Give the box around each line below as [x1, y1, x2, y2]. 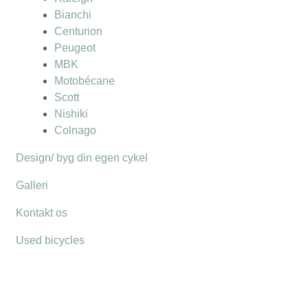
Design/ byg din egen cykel [16, 151, 148, 164]
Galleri [16, 179, 48, 191]
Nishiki [54, 107, 88, 120]
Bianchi [54, 8, 91, 21]
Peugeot [54, 41, 96, 54]
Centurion [54, 25, 102, 37]
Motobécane [54, 74, 115, 87]
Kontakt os [16, 206, 67, 219]
